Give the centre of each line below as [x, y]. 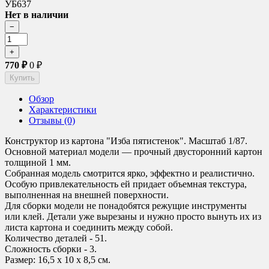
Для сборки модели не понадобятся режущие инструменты [126, 205]
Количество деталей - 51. [56, 238]
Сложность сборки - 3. [51, 249]
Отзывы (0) [52, 120]
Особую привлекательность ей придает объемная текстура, [126, 184]
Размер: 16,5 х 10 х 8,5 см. [58, 259]
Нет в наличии [37, 14]
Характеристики [63, 109]
